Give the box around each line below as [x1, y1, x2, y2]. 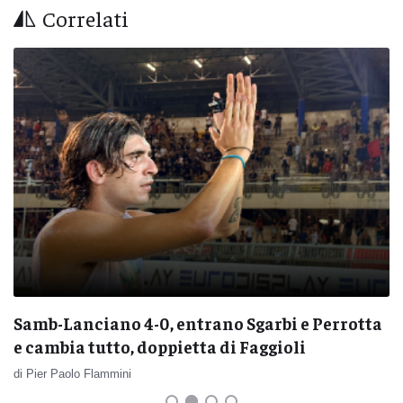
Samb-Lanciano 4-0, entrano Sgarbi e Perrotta [13, 311, 382, 334]
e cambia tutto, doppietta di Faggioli [13, 335, 306, 357]
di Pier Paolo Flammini [13, 366, 131, 381]
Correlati [42, 4, 129, 31]
